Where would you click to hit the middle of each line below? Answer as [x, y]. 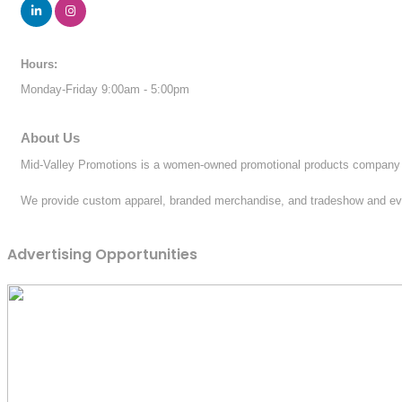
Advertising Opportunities [102, 255]
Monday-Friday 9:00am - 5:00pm [105, 89]
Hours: [39, 64]
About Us [50, 137]
